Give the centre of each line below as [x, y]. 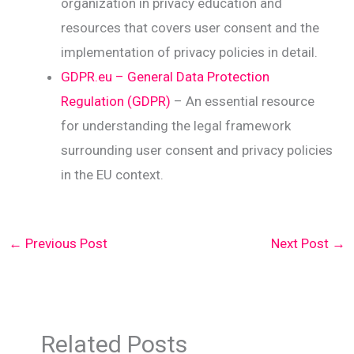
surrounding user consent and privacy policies [197, 150]
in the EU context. [113, 174]
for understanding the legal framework [176, 125]
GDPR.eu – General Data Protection [166, 76]
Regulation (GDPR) [116, 101]
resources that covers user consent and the [190, 27]
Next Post [301, 243]
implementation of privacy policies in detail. [190, 52]
